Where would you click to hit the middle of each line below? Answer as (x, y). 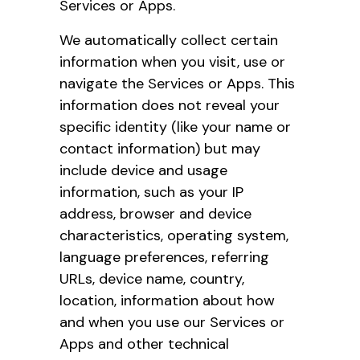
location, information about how (167, 300)
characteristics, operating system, (174, 235)
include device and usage (143, 170)
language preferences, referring (164, 257)
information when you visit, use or (172, 61)
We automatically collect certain (169, 40)
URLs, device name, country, (152, 278)
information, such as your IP (151, 192)
